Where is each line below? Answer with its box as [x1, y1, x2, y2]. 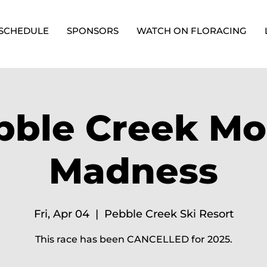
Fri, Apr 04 [33, 207, 89, 221]
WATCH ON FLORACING [136, 25, 247, 36]
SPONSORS [67, 25, 119, 36]
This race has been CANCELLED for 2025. [35, 234, 232, 245]
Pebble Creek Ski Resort [104, 207, 234, 221]
